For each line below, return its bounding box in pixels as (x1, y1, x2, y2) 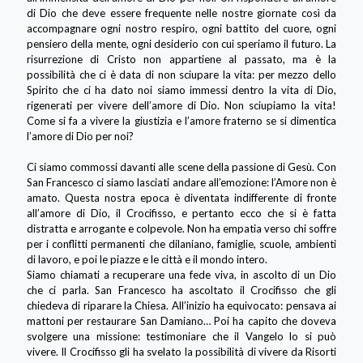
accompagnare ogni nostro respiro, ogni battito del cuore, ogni (27, 21, 336, 35)
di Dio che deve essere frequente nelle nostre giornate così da (27, 6, 336, 19)
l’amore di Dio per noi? (27, 129, 134, 143)
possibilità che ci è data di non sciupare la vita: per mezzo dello (27, 67, 336, 81)
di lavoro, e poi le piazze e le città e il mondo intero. (27, 252, 267, 266)
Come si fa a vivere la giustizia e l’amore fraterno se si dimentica (27, 113, 336, 127)
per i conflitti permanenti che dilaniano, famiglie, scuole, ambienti (27, 237, 336, 250)
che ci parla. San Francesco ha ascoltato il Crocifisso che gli (27, 283, 336, 297)
